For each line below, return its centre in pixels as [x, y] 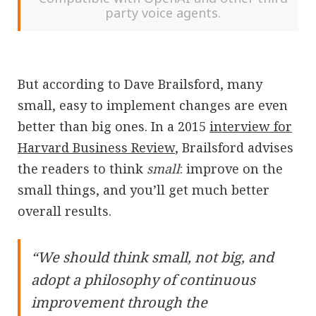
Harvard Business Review [96, 148]
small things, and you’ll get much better [144, 190]
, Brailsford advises [234, 148]
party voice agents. [163, 13]
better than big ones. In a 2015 [114, 127]
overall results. [65, 211]
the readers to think [82, 169]
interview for [251, 127]
